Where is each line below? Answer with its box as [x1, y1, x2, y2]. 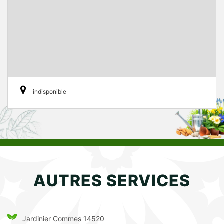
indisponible [33, 88, 66, 96]
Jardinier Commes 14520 [22, 214, 104, 223]
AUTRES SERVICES [33, 171, 190, 191]
